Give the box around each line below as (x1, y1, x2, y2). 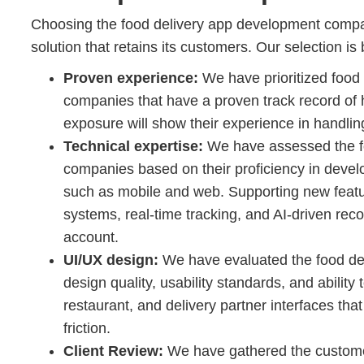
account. (63, 228, 119, 245)
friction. (63, 319, 115, 336)
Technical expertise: (63, 137, 203, 154)
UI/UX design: (63, 251, 158, 268)
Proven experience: (63, 69, 202, 86)
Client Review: (63, 342, 163, 359)
